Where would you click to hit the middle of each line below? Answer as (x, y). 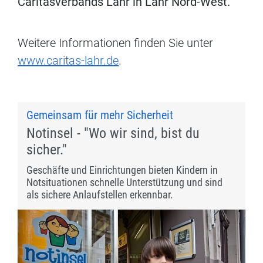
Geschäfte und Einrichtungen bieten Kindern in (122, 170)
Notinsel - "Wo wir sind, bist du (113, 134)
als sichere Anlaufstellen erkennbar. (100, 195)
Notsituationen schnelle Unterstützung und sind (124, 183)
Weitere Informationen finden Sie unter (115, 43)
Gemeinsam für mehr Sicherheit (100, 115)
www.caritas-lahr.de (68, 61)
